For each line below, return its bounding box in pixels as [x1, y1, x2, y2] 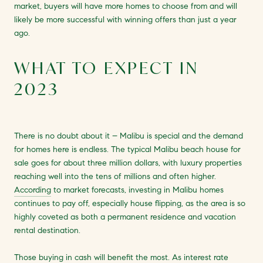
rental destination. [14, 225, 83, 235]
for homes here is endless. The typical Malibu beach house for [14, 144, 241, 154]
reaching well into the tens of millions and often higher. [14, 171, 216, 181]
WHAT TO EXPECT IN [14, 56, 199, 79]
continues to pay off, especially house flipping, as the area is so [14, 198, 245, 208]
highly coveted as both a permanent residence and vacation [14, 211, 236, 222]
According [14, 184, 51, 195]
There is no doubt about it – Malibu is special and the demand [14, 130, 243, 141]
